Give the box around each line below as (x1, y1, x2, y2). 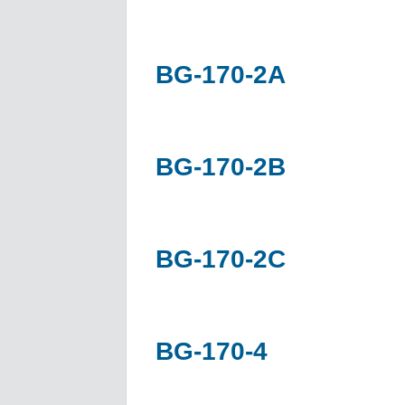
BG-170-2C (155, 244, 286, 273)
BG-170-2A (155, 60, 286, 89)
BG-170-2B (155, 152, 286, 181)
